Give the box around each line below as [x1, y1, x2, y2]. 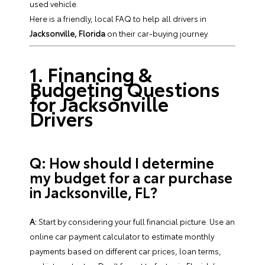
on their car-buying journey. [105, 27, 209, 38]
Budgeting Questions [30, 75, 220, 102]
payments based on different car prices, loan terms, [30, 245, 221, 256]
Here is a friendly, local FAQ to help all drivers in [30, 12, 206, 24]
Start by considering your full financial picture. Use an [37, 215, 235, 227]
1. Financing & [30, 60, 152, 87]
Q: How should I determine [30, 151, 214, 172]
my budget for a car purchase [30, 166, 232, 187]
